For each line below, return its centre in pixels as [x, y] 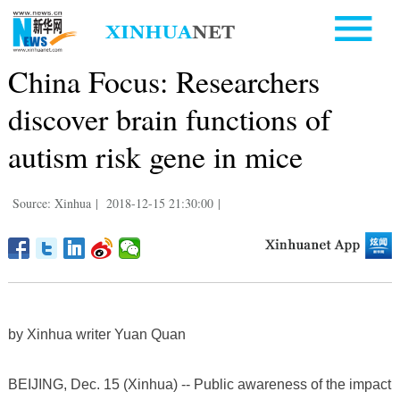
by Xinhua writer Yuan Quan [96, 334]
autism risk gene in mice [155, 156]
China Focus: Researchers [163, 81]
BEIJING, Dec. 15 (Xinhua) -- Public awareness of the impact [199, 384]
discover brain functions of [169, 118]
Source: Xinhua [51, 203]
